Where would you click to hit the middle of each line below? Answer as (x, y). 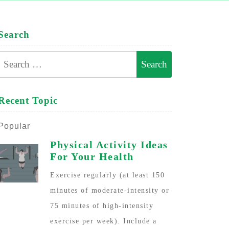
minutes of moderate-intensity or (110, 190)
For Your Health (92, 156)
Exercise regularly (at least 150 (107, 175)
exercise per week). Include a (104, 221)
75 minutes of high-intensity (102, 205)
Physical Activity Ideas (109, 144)
